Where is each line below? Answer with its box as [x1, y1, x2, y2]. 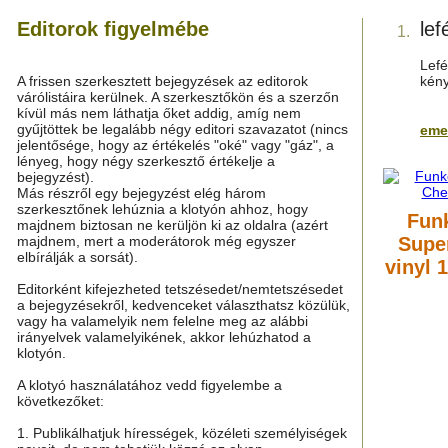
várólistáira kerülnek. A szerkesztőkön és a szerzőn [17, 89, 339, 105]
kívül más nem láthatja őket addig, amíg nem [17, 105, 301, 121]
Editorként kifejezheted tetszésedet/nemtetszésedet [17, 281, 343, 297]
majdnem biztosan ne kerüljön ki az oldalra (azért [17, 217, 328, 233]
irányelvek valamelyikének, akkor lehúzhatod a [17, 329, 311, 345]
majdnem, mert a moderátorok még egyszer [17, 233, 296, 249]
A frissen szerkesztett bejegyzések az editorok [17, 73, 308, 89]
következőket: [17, 393, 104, 409]
